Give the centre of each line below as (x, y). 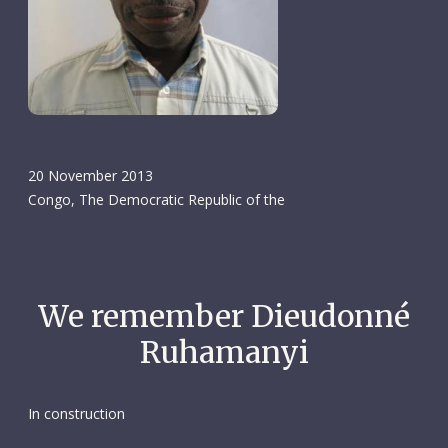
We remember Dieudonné (224, 316)
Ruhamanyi (224, 352)
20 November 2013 (90, 175)
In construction (76, 413)
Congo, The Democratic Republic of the (156, 199)
